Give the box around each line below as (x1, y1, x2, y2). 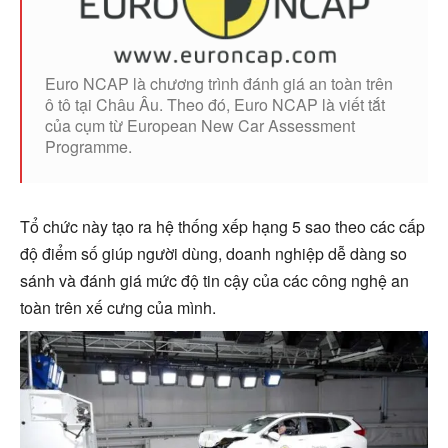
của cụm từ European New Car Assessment (45, 113, 355, 137)
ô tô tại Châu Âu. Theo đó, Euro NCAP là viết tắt (45, 92, 385, 116)
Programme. (45, 134, 132, 158)
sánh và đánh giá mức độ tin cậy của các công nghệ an (20, 268, 409, 292)
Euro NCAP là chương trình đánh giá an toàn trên (45, 71, 393, 95)
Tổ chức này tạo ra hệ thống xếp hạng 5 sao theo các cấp (20, 214, 425, 238)
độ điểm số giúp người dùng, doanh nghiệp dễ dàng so (20, 241, 407, 265)
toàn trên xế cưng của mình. (20, 295, 216, 319)
